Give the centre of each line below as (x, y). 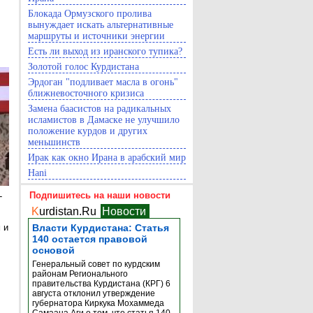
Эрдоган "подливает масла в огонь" (103, 82)
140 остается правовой (90, 239)
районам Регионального (80, 274)
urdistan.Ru (68, 211)
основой (53, 250)
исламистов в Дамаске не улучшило (104, 120)
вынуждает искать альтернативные (101, 25)
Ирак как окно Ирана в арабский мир (107, 158)
